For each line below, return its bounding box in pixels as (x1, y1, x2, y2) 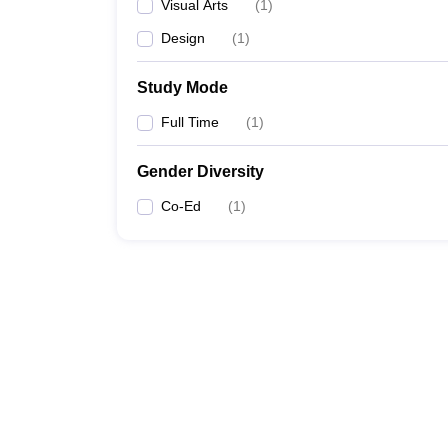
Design (161, 30, 205, 46)
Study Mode (137, 79, 228, 96)
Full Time (161, 114, 219, 130)
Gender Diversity (137, 163, 264, 180)
